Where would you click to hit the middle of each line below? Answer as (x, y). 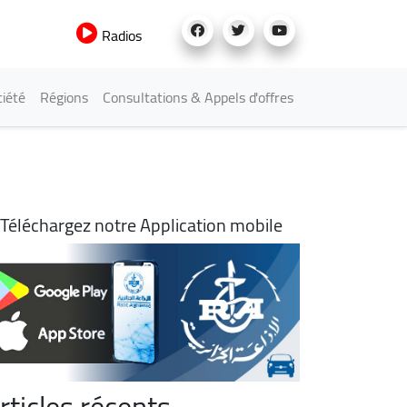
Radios (120, 35)
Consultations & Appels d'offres (198, 97)
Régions (64, 97)
